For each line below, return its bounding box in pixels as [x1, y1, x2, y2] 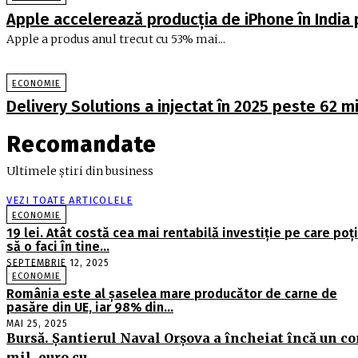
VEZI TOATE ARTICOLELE [6, 193, 133, 206]
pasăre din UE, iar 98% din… [6, 299, 173, 315]
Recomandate [6, 130, 157, 157]
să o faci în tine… [6, 238, 109, 254]
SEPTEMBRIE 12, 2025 [6, 257, 109, 268]
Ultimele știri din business [6, 163, 153, 178]
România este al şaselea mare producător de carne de [6, 285, 337, 301]
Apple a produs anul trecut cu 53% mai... [6, 31, 225, 46]
